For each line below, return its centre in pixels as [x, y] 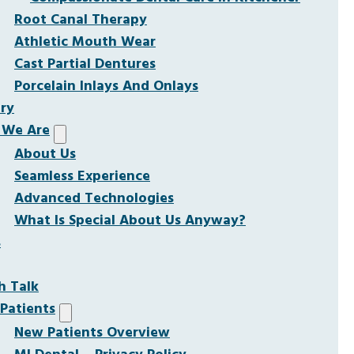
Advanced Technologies [94, 199]
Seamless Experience [82, 177]
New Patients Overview [92, 333]
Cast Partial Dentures [85, 64]
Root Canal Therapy [81, 20]
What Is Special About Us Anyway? [130, 221]
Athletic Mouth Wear [85, 42]
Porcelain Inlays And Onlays [106, 87]
